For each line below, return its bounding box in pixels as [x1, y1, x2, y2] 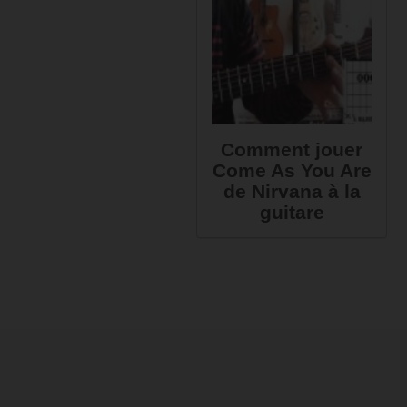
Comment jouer [221, 139, 362, 160]
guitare [259, 202, 324, 223]
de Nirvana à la [223, 181, 361, 202]
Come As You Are [212, 160, 372, 181]
